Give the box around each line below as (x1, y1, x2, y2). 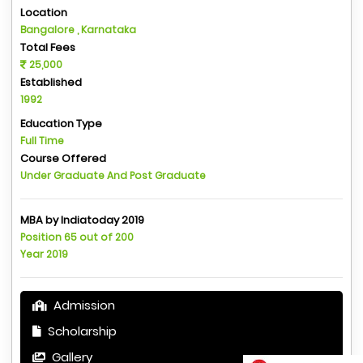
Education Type (20, 115, 102, 131)
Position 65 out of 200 (20, 229, 134, 244)
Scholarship (45, 322, 117, 340)
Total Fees (20, 39, 75, 55)
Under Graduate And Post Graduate (20, 168, 206, 182)
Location (20, 4, 67, 20)
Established (20, 74, 82, 90)
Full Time (20, 133, 64, 147)
